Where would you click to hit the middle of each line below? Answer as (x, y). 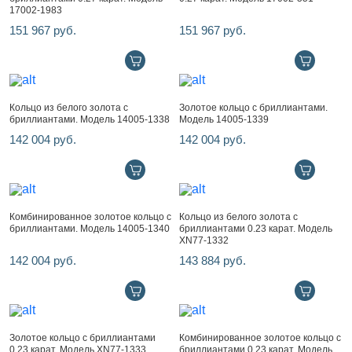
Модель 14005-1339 (224, 119)
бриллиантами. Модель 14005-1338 (90, 119)
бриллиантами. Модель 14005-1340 (90, 229)
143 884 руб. (213, 260)
